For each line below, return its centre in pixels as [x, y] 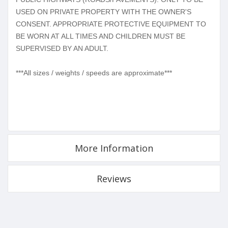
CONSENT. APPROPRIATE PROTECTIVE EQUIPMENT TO [111, 24]
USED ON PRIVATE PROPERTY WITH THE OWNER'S [104, 11]
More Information [114, 148]
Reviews [114, 178]
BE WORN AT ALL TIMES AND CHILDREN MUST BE [101, 36]
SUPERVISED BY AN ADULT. [63, 48]
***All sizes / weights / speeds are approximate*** [94, 73]
